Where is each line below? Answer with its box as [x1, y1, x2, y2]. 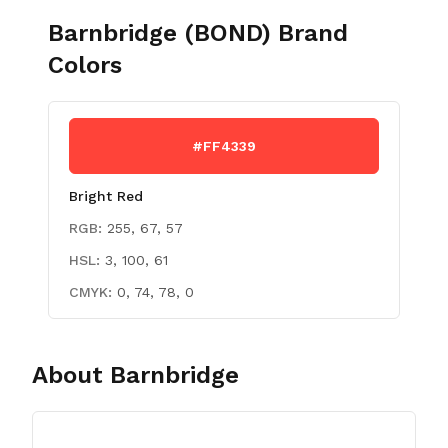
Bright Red [69, 188, 143, 204]
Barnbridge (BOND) [48, 19, 271, 47]
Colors [48, 51, 122, 79]
